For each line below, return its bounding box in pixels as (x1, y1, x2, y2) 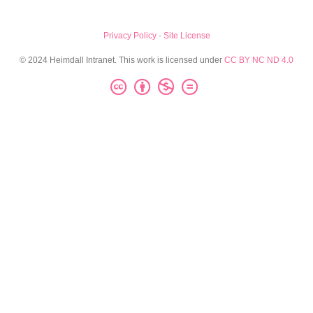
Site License (163, 30, 210, 41)
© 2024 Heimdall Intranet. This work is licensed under (20, 54, 224, 65)
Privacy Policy (103, 30, 156, 41)
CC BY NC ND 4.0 (224, 54, 293, 65)
